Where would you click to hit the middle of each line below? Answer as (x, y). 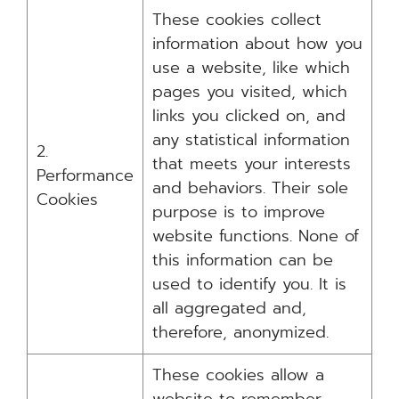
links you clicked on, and (249, 116)
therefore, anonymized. (240, 332)
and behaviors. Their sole (250, 188)
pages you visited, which (250, 92)
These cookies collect (237, 20)
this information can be (243, 260)
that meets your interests (252, 164)
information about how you (257, 44)
